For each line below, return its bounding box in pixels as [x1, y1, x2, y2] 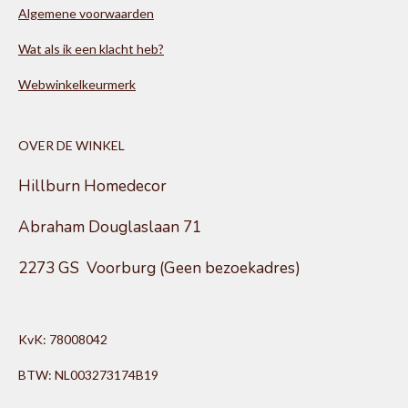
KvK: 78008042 [18, 331, 107, 347]
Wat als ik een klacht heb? [18, 41, 164, 56]
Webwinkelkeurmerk [18, 76, 136, 92]
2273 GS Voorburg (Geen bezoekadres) [18, 258, 301, 279]
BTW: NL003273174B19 [18, 367, 158, 382]
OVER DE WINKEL [18, 138, 125, 153]
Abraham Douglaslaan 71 [18, 217, 201, 238]
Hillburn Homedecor [18, 176, 167, 197]
